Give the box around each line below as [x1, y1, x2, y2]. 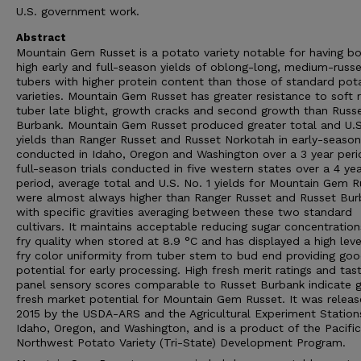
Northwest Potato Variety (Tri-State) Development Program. [16, 336, 346, 349]
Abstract [16, 31, 66, 44]
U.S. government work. [16, 5, 139, 18]
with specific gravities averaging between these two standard [16, 205, 352, 218]
